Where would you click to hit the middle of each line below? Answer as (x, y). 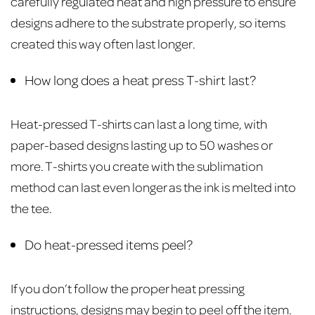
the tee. (32, 208)
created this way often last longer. (104, 44)
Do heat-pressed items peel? (109, 244)
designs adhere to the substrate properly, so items (148, 22)
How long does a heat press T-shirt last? (140, 80)
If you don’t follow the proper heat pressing (128, 288)
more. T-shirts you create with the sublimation (137, 166)
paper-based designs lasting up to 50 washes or (141, 145)
